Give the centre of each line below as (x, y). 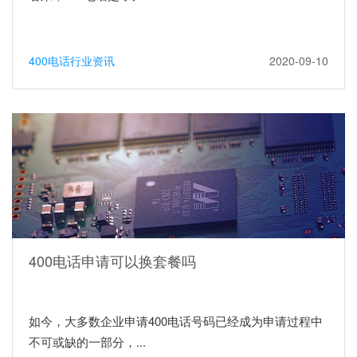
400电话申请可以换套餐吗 (112, 260)
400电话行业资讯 (72, 60)
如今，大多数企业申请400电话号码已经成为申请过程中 (176, 320)
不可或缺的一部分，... (87, 341)
